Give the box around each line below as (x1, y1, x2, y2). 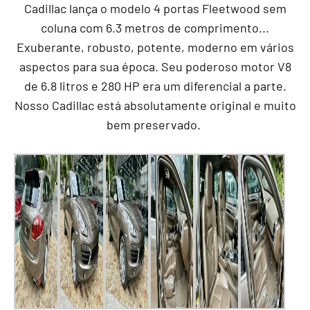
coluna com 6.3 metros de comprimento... (41, 20, 269, 36)
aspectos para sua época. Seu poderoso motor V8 (19, 59, 291, 75)
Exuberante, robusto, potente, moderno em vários (16, 39, 294, 55)
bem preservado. (107, 117, 203, 133)
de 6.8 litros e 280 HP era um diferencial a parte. (24, 78, 286, 94)
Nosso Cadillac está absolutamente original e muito (14, 98, 296, 113)
